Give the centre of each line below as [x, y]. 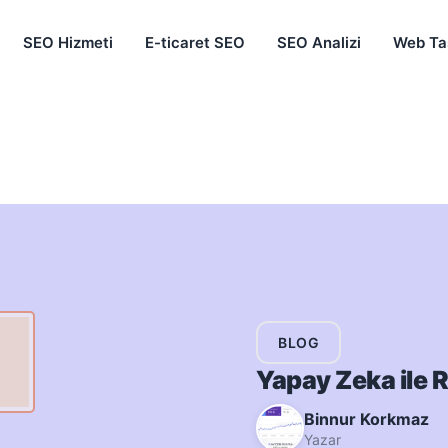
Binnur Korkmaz [366, 418]
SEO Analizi [319, 42]
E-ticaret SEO [195, 42]
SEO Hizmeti [68, 42]
